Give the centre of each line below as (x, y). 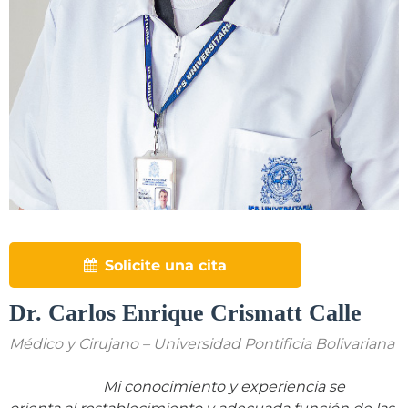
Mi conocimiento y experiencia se (224, 387)
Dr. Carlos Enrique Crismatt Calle (185, 313)
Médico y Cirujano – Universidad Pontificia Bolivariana (202, 344)
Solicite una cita (166, 266)
